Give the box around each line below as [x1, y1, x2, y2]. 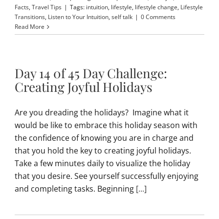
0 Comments [141, 13, 175, 22]
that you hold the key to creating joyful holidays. [15, 145, 191, 156]
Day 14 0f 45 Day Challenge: [15, 65, 167, 82]
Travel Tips [32, 3, 62, 12]
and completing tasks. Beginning [15, 183, 136, 195]
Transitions [15, 13, 45, 22]
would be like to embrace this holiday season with [15, 120, 197, 131]
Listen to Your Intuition [48, 13, 109, 22]
